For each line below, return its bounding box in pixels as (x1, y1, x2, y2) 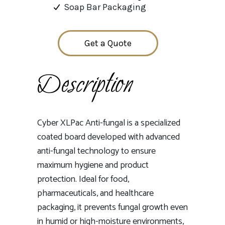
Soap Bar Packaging (63, 2, 146, 13)
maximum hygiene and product (37, 157, 149, 173)
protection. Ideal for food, (37, 171, 129, 187)
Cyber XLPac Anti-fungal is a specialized (37, 115, 180, 131)
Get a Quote (84, 38, 132, 49)
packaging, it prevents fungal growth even (37, 199, 188, 215)
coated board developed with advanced (37, 129, 180, 145)
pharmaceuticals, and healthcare (37, 185, 154, 201)
